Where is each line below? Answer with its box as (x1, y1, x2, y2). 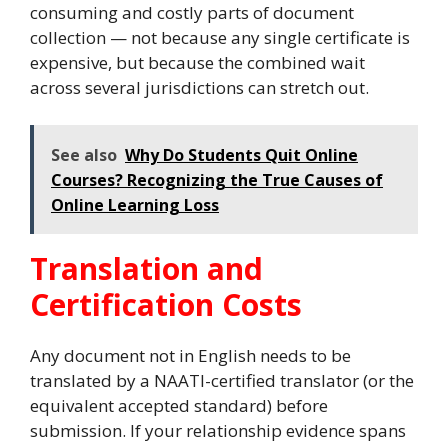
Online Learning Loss (51, 194, 219, 216)
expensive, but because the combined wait (30, 50, 365, 74)
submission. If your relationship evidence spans (30, 419, 406, 442)
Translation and (30, 248, 263, 289)
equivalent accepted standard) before (30, 394, 328, 417)
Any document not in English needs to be (30, 344, 351, 367)
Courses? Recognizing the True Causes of (51, 169, 383, 191)
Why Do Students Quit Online (125, 144, 358, 166)
